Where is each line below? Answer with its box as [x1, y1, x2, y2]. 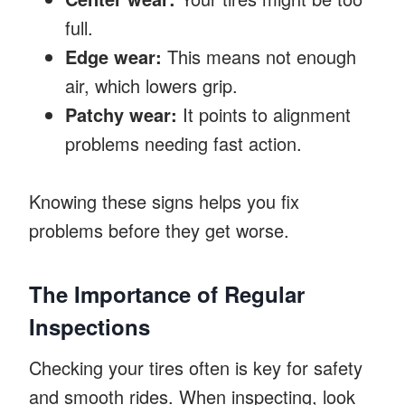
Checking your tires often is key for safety [29, 353, 363, 381]
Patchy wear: [65, 100, 177, 127]
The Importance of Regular [29, 278, 305, 309]
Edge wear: [65, 42, 162, 70]
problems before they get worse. [29, 216, 289, 243]
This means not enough [162, 42, 356, 70]
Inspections [29, 310, 150, 342]
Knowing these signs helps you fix [29, 187, 299, 214]
